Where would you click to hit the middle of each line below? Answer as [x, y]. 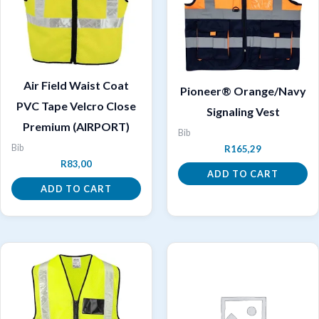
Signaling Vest [243, 111]
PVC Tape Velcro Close [76, 105]
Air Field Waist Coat [76, 85]
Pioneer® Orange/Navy [243, 90]
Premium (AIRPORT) [76, 126]
